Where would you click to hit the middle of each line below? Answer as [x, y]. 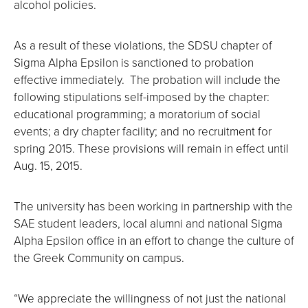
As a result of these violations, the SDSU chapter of [143, 45]
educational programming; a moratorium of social [137, 114]
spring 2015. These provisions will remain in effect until [151, 148]
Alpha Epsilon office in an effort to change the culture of [154, 241]
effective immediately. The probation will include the [147, 80]
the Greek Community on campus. [99, 258]
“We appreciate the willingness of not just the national [150, 298]
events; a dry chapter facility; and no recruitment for [143, 131]
